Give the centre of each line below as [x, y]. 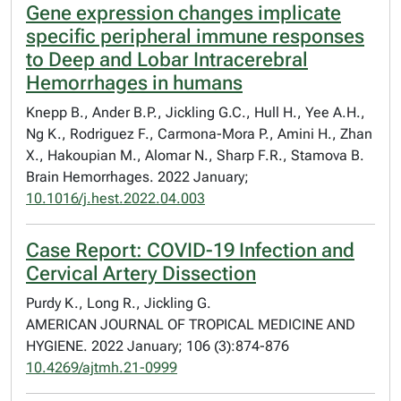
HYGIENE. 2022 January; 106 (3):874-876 [158, 346]
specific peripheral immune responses [195, 36]
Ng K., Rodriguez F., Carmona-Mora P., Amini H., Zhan [199, 134]
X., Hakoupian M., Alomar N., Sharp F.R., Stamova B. [195, 155]
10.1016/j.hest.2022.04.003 [115, 198]
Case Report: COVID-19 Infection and [190, 250]
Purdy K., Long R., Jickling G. [119, 303]
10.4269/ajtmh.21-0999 [102, 367]
